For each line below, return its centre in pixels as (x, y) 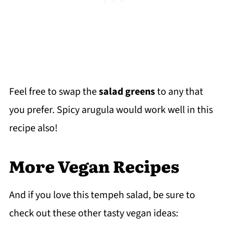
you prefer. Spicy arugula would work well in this (111, 110)
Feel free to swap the (54, 91)
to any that (179, 91)
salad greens (127, 91)
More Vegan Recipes (94, 165)
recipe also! (33, 128)
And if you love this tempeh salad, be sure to (102, 195)
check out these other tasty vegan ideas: (93, 213)
